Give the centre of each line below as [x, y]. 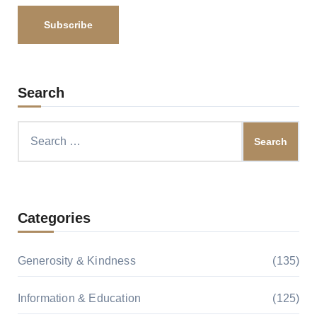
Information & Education [79, 299]
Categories [54, 218]
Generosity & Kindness [76, 261]
